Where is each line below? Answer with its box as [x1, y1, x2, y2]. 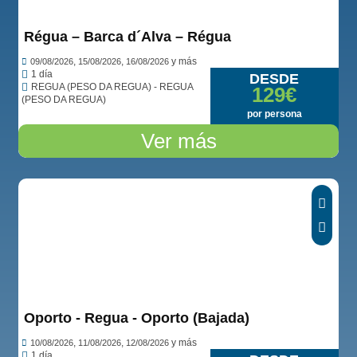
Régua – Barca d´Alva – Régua [24, 29, 232, 45]
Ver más [140, 129, 217, 153]
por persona [246, 108, 302, 120]
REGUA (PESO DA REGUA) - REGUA [31, 81, 194, 92]
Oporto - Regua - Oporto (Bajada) [24, 310, 250, 326]
